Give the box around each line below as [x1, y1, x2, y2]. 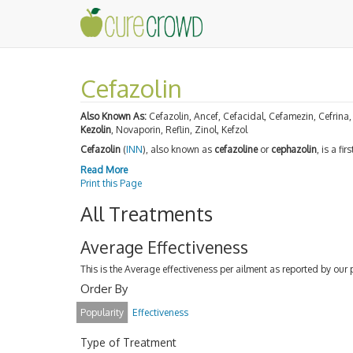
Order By [80, 281, 128, 296]
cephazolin [271, 143, 317, 155]
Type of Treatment [80, 336, 176, 349]
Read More [80, 163, 128, 176]
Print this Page [80, 176, 142, 189]
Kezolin [80, 123, 111, 136]
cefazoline [214, 143, 258, 155]
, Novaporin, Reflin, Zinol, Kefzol [111, 123, 247, 136]
